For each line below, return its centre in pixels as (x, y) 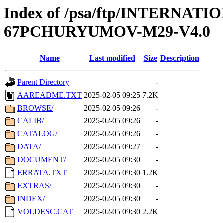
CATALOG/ (37, 134)
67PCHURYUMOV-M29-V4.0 (107, 31)
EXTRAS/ (34, 186)
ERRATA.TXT (42, 173)
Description (180, 58)
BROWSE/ (35, 108)
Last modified (112, 58)
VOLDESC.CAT (45, 212)
